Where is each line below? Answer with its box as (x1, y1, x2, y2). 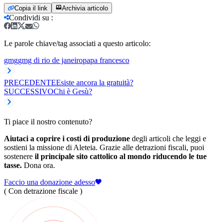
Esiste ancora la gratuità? (56, 78, 133, 87)
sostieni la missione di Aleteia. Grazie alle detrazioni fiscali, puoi (4, 143, 204, 152)
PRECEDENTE (4, 78, 56, 87)
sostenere (4, 152, 35, 161)
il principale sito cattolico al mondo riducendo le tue (35, 152, 207, 161)
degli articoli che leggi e (130, 134, 206, 143)
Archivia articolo (62, 4, 108, 12)
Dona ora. (22, 161, 55, 169)
